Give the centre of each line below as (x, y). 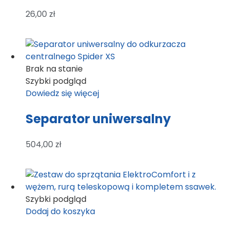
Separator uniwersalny (98, 119)
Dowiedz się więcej (62, 93)
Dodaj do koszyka (60, 211)
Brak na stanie (54, 68)
